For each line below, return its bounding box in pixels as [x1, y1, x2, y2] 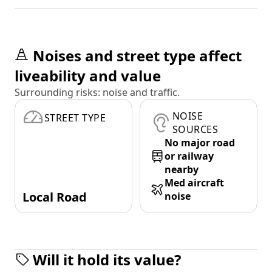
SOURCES [172, 123, 219, 137]
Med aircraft [165, 176, 224, 190]
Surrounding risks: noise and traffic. [15, 86, 180, 100]
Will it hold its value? [33, 250, 181, 270]
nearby [165, 163, 199, 177]
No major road [165, 136, 235, 150]
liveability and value [15, 66, 161, 86]
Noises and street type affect [33, 46, 242, 66]
